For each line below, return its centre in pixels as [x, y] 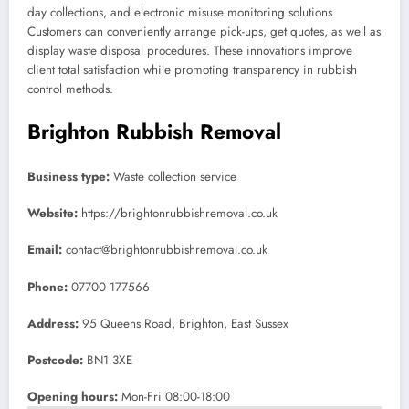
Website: [52, 214]
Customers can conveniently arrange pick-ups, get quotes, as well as [204, 32]
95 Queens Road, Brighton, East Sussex [185, 323]
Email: [45, 250]
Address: [53, 323]
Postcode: [55, 361]
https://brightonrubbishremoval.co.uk [179, 214]
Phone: [47, 287]
